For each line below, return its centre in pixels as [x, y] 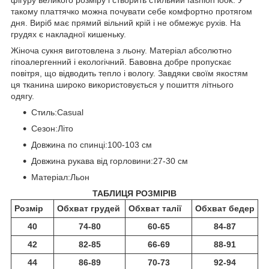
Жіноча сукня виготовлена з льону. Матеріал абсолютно [121, 50]
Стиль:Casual [57, 112]
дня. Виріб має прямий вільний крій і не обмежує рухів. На [126, 23]
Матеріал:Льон [60, 177]
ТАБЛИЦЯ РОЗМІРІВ [134, 193]
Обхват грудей [89, 208]
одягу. [23, 96]
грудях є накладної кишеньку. [68, 34]
